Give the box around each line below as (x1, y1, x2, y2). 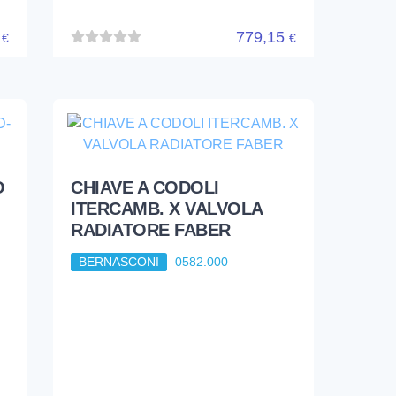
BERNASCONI (79, 255, 160, 270)
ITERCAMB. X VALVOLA (71, 199, 263, 219)
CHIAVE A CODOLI (71, 178, 219, 198)
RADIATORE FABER (71, 220, 231, 240)
